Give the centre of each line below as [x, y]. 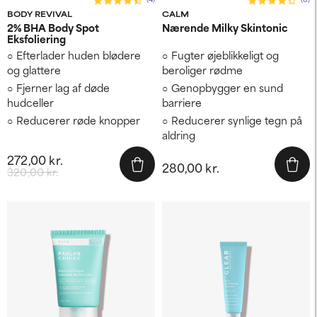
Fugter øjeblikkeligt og [225, 54]
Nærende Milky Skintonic [225, 27]
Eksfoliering [36, 38]
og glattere [34, 69]
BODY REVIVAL [40, 13]
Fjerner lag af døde [63, 87]
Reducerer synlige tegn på [237, 120]
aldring [179, 134]
